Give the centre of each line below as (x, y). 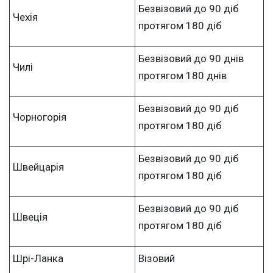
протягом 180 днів (183, 75)
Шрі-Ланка (38, 258)
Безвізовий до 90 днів (191, 58)
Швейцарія (38, 167)
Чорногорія (40, 117)
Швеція (30, 217)
